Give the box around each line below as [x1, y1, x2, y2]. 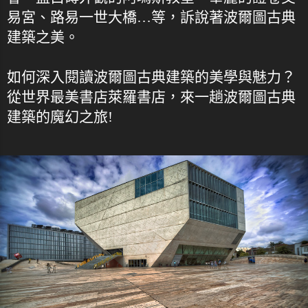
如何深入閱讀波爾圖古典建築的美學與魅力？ [7, 68, 296, 85]
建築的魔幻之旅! [7, 108, 113, 125]
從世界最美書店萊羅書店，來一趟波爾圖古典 [7, 88, 296, 105]
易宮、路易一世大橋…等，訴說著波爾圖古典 [7, 8, 296, 25]
